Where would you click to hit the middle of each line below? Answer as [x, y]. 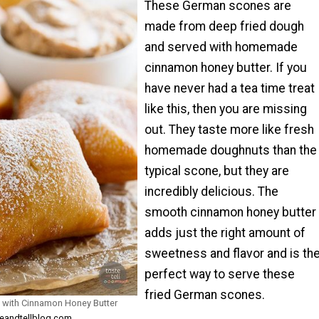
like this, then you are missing [226, 109]
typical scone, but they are [217, 171]
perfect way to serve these [220, 274]
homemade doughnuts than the [231, 151]
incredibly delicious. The [211, 192]
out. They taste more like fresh [229, 130]
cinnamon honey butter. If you [226, 68]
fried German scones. [205, 295]
